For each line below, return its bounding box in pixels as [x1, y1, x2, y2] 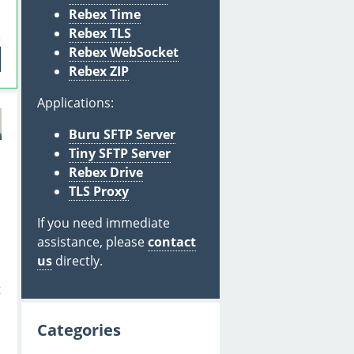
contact [148, 232, 196, 250]
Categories [37, 318, 121, 341]
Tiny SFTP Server [69, 144, 171, 162]
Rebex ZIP [69, 62, 129, 80]
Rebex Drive [69, 163, 143, 181]
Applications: [37, 93, 114, 111]
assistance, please [37, 232, 148, 250]
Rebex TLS [69, 24, 131, 42]
